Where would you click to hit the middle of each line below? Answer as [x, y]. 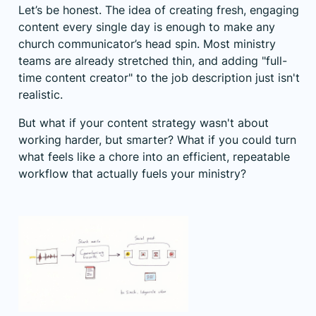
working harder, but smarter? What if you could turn [157, 140]
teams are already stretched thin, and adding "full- [153, 61]
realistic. [41, 95]
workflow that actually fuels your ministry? [132, 174]
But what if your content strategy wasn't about [144, 123]
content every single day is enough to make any [147, 27]
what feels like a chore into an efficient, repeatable [154, 157]
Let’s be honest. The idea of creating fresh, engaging [159, 10]
